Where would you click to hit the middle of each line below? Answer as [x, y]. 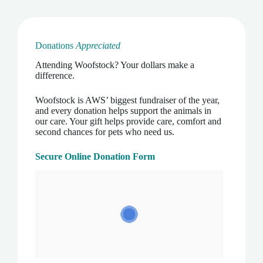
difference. [55, 75]
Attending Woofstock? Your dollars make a [115, 65]
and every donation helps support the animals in [123, 110]
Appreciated [98, 45]
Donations [55, 45]
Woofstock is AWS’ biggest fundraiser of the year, [127, 100]
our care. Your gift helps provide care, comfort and [128, 121]
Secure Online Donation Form [95, 156]
